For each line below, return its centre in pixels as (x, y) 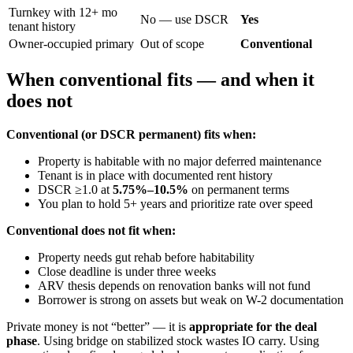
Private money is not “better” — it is (98, 326)
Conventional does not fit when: (91, 230)
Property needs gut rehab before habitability (146, 257)
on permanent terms (239, 189)
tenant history (42, 27)
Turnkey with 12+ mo (63, 13)
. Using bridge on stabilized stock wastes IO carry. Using (178, 340)
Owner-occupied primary (71, 44)
